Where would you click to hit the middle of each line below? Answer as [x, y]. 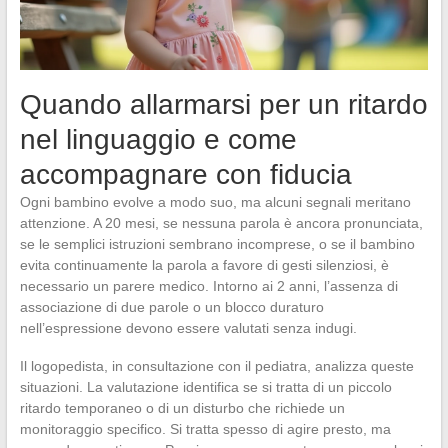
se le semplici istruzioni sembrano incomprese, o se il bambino [217, 244]
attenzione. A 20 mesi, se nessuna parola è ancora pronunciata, [221, 223]
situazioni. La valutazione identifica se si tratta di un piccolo [205, 387]
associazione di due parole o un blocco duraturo [171, 307]
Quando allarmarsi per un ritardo [223, 105]
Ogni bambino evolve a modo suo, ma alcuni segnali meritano [215, 202]
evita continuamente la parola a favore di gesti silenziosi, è [204, 265]
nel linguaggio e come [158, 140]
